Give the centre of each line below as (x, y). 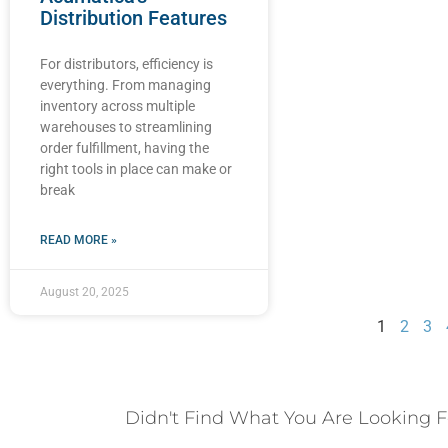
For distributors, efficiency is (126, 64)
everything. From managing (125, 85)
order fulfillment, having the (124, 148)
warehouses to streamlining (126, 127)
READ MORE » (78, 240)
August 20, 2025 (84, 292)
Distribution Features (133, 18)
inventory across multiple (117, 106)
